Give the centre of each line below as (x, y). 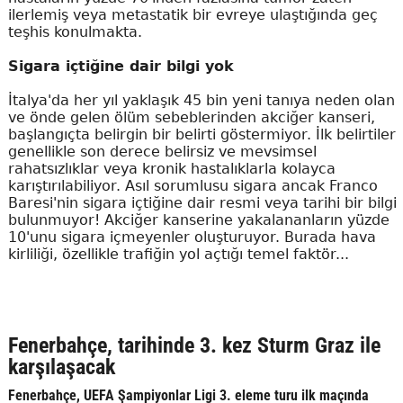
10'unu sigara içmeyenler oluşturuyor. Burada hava (192, 237)
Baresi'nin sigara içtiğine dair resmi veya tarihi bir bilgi (202, 203)
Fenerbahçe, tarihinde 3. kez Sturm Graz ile (194, 346)
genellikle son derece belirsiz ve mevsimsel (162, 152)
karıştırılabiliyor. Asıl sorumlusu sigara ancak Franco (193, 186)
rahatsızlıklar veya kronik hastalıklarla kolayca (171, 169)
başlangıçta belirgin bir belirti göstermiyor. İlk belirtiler (201, 135)
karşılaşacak (61, 367)
